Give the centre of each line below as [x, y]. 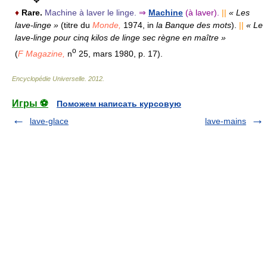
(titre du [77, 25]
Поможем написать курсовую [119, 103]
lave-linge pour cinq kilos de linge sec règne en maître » [120, 38]
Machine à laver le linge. [91, 13]
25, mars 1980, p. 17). [119, 53]
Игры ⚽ [30, 103]
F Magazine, [41, 53]
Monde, [107, 25]
